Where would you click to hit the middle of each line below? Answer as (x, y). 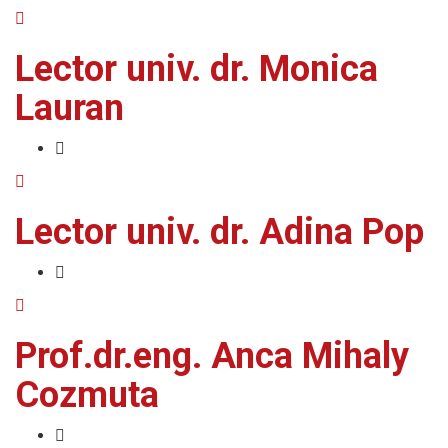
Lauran (69, 108)
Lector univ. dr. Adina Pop (219, 232)
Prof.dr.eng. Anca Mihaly (212, 356)
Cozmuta (87, 395)
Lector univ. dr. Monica (196, 69)
